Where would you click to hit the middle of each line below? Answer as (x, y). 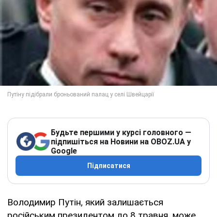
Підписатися (108, 165)
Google (64, 151)
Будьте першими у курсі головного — (121, 132)
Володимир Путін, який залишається (85, 202)
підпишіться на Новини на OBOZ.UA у (121, 141)
